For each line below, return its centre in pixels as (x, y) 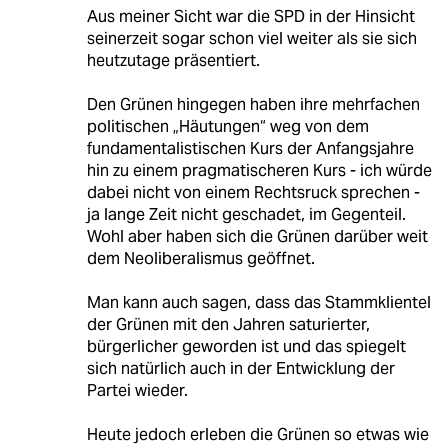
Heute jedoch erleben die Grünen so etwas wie (257, 435)
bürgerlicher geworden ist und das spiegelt (246, 347)
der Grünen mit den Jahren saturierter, (228, 325)
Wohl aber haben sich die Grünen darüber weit (257, 237)
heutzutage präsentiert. (173, 61)
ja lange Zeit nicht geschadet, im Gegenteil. (246, 215)
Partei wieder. (137, 391)
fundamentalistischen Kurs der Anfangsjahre (250, 149)
